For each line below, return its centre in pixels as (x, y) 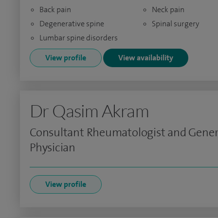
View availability (146, 58)
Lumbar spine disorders (79, 38)
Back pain (55, 9)
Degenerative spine (72, 24)
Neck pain (168, 9)
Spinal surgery (175, 24)
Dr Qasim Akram (89, 110)
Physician (53, 147)
